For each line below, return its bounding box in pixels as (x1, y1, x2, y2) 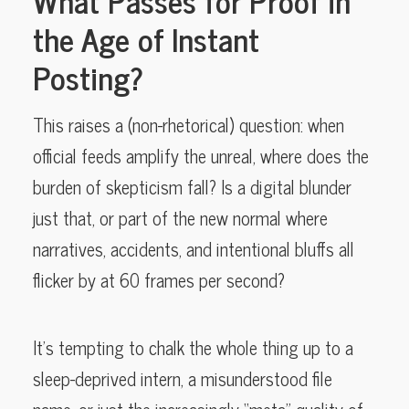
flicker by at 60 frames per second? (33, 264, 285, 295)
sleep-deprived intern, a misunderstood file (33, 362, 332, 393)
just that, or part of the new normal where (33, 202, 328, 233)
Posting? (33, 49, 143, 103)
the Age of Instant (33, 11, 259, 65)
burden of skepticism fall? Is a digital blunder (33, 171, 351, 202)
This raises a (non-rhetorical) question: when (33, 109, 344, 140)
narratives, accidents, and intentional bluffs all (33, 233, 354, 264)
